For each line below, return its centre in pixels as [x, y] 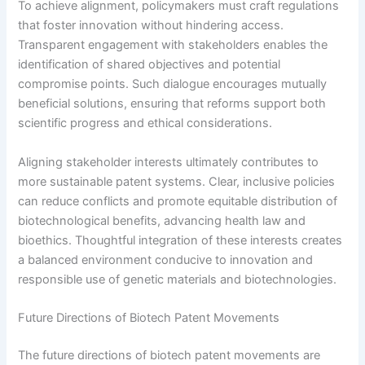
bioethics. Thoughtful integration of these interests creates [180, 240]
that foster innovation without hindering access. [151, 26]
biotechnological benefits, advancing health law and [162, 220]
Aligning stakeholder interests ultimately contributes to [169, 162]
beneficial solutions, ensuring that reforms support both [172, 104]
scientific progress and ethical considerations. [145, 123]
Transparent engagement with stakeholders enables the [173, 45]
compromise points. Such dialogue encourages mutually [173, 84]
